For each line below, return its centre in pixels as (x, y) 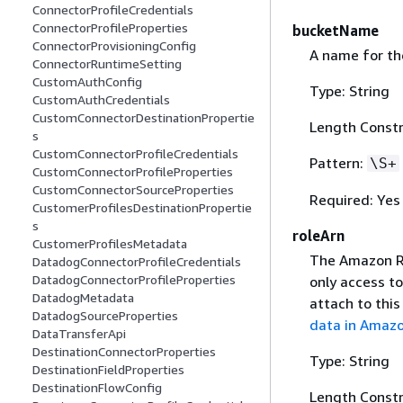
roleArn (318, 235)
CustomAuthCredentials (101, 100)
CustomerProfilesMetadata (110, 244)
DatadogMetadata (83, 298)
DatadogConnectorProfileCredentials (137, 262)
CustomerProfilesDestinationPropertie (142, 208)
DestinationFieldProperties (108, 370)
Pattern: (338, 162)
